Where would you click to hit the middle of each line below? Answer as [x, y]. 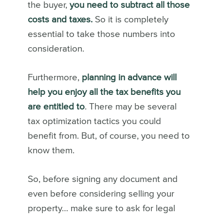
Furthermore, [54, 77]
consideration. [57, 49]
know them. [52, 150]
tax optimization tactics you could [94, 121]
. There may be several [130, 107]
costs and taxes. [60, 19]
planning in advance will [129, 77]
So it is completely [130, 19]
